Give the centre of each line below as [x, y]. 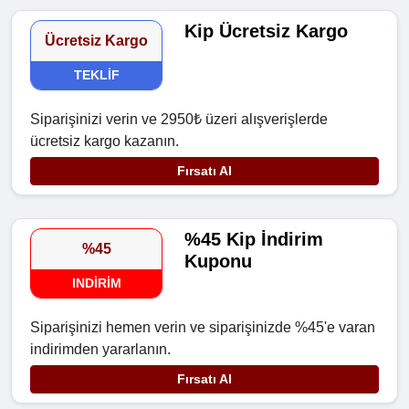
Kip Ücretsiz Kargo [267, 31]
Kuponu [219, 262]
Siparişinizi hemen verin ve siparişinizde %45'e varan [203, 328]
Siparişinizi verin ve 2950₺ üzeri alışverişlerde [179, 120]
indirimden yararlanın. [100, 350]
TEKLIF [96, 75]
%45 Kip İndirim [254, 240]
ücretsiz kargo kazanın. [105, 142]
